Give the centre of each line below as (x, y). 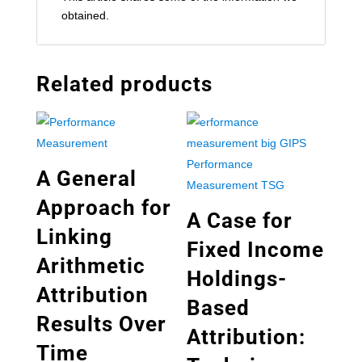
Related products (124, 84)
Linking (74, 237)
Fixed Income (256, 250)
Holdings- (237, 279)
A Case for (240, 221)
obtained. (85, 15)
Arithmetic (90, 266)
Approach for (103, 208)
